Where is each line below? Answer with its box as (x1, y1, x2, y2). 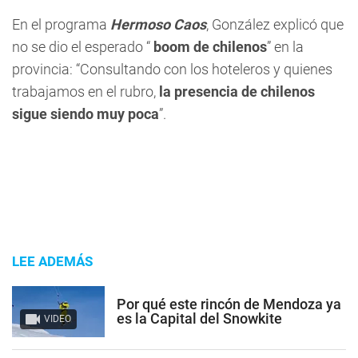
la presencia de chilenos (156, 83, 315, 100)
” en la (267, 38, 304, 55)
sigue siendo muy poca (12, 105, 159, 122)
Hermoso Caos (110, 16, 206, 33)
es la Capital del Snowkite (117, 309, 282, 327)
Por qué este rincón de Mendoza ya (117, 295, 341, 312)
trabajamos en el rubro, (12, 83, 156, 100)
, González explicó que (206, 16, 344, 33)
